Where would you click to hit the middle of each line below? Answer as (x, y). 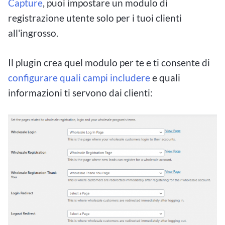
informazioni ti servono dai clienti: (80, 92)
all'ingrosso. (33, 33)
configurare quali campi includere (79, 77)
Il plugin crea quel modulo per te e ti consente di (109, 62)
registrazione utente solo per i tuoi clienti (95, 18)
